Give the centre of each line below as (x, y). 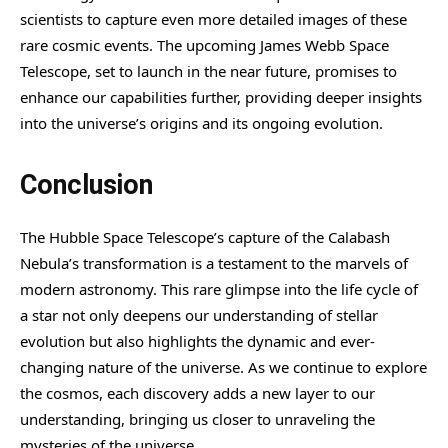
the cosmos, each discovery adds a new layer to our (197, 392)
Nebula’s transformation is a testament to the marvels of (214, 262)
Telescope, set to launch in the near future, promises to (208, 70)
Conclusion (86, 184)
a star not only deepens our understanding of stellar (199, 314)
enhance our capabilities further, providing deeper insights (221, 96)
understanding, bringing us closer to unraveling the (197, 418)
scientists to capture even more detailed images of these (213, 18)
